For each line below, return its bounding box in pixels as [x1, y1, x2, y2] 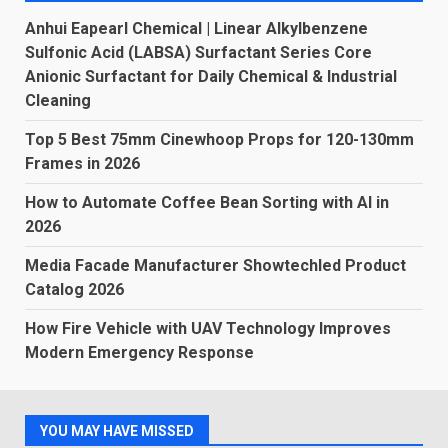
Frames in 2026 [25, 154, 140, 173]
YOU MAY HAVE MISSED [40, 423, 194, 439]
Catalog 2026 [25, 280, 124, 299]
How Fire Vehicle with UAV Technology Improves [25, 319, 391, 338]
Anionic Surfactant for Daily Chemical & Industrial [25, 67, 397, 86]
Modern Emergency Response [25, 343, 254, 362]
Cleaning [25, 91, 91, 110]
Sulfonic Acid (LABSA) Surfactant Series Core [25, 43, 372, 62]
